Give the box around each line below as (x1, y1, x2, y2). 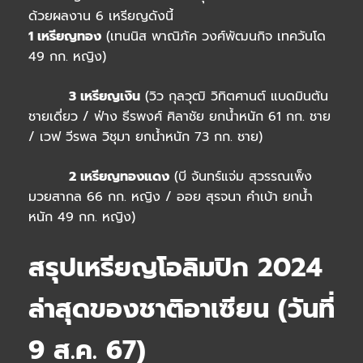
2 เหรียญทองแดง (28, 167, 169, 187)
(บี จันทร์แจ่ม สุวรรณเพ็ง (169, 167, 312, 187)
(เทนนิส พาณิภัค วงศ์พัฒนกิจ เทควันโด (101, 27, 326, 47)
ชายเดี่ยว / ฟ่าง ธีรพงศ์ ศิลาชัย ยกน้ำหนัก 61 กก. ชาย (28, 107, 331, 127)
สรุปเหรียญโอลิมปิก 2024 (28, 248, 322, 288)
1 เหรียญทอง (28, 27, 101, 47)
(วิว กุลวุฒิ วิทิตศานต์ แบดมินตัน (140, 87, 328, 107)
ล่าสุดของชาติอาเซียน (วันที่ (28, 289, 335, 330)
